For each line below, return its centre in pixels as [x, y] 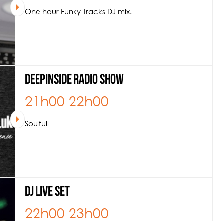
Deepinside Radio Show [74, 80]
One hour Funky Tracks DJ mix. [78, 11]
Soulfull [37, 123]
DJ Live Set [47, 192]
